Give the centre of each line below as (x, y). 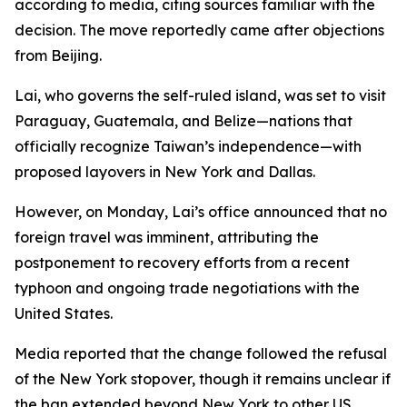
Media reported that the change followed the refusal (201, 353)
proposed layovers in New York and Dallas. (165, 172)
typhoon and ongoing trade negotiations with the (187, 288)
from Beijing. (58, 55)
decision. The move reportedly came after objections (199, 30)
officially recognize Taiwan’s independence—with (188, 146)
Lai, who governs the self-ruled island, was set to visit (200, 95)
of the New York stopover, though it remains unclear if (203, 379)
